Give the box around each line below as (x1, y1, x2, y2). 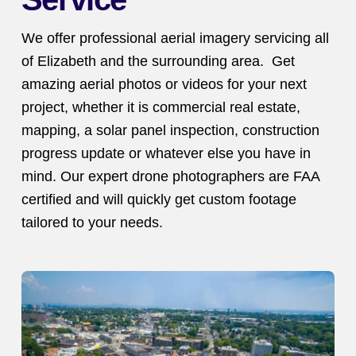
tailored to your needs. (21, 214, 163, 230)
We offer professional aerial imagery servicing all (21, 29, 329, 46)
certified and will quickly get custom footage (21, 191, 296, 207)
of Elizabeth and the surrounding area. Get (21, 52, 295, 69)
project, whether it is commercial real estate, (21, 99, 300, 115)
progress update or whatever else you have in (21, 145, 311, 161)
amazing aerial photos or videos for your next (21, 75, 307, 92)
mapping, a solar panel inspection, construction (21, 122, 319, 138)
